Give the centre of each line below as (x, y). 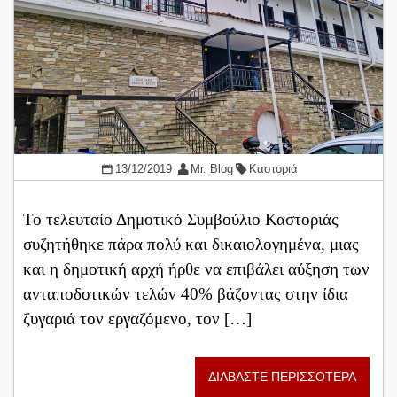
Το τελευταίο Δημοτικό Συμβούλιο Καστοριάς (181, 219)
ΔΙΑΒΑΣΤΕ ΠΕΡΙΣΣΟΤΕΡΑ (282, 377)
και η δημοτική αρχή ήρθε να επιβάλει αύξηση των (196, 269)
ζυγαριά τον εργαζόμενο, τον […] (137, 318)
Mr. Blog (212, 169)
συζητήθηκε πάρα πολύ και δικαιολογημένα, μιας (191, 244)
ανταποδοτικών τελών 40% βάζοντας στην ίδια (186, 293)
